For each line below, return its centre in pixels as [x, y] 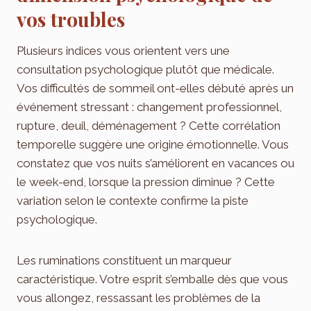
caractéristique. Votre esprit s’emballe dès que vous [152, 279]
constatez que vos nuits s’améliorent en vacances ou [155, 163]
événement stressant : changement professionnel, [149, 107]
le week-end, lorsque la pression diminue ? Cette [146, 182]
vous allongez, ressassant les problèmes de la [138, 298]
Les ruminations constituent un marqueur [124, 261]
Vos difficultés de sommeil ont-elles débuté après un [155, 89]
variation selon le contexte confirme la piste [133, 201]
